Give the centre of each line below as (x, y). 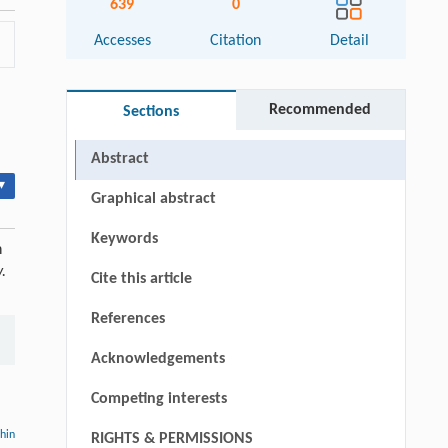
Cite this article (141, 278)
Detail (349, 40)
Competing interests (158, 398)
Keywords (124, 238)
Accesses (122, 40)
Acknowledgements (157, 358)
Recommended (320, 109)
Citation (236, 40)
